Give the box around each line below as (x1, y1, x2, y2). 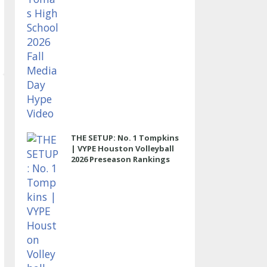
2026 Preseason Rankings (70, 154, 170, 164)
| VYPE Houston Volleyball (70, 143, 174, 154)
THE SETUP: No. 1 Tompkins (70, 132, 179, 143)
